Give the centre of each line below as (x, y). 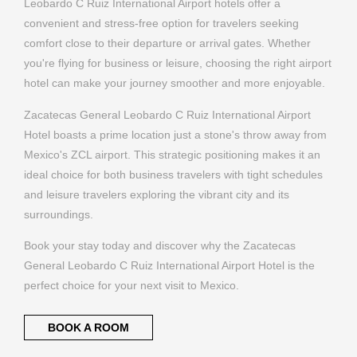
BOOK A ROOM (88, 232)
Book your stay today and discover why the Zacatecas (160, 150)
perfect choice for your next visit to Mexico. (131, 190)
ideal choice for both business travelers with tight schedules (173, 78)
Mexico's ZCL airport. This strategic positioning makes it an (172, 59)
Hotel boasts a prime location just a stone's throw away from (175, 39)
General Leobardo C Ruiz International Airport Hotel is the (169, 170)
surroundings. (59, 118)
